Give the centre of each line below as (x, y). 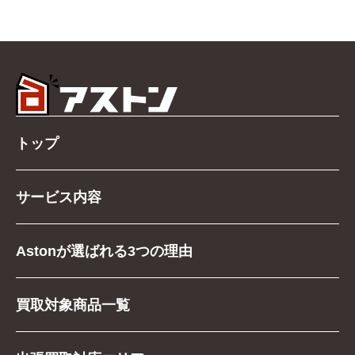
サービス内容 (59, 197)
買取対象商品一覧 (73, 304)
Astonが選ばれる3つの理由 (104, 250)
